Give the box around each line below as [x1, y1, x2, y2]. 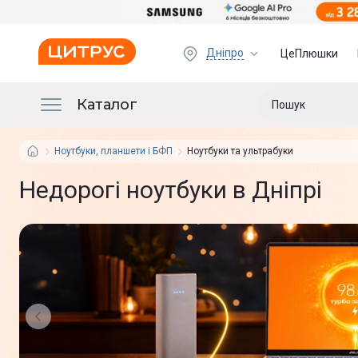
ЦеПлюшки [280, 46, 339, 60]
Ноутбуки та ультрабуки [187, 145, 293, 157]
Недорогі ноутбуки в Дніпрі [19, 176, 322, 204]
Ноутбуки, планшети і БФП [54, 145, 173, 157]
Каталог [77, 95, 137, 113]
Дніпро [206, 46, 245, 59]
